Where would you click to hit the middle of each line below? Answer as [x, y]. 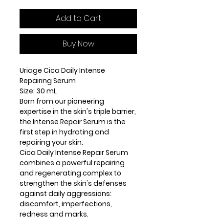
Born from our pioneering [62, 101]
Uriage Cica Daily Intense [62, 70]
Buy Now [78, 44]
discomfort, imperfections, [66, 204]
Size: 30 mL [38, 91]
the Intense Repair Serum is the [73, 121]
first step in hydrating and [64, 132]
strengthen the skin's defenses [73, 183]
